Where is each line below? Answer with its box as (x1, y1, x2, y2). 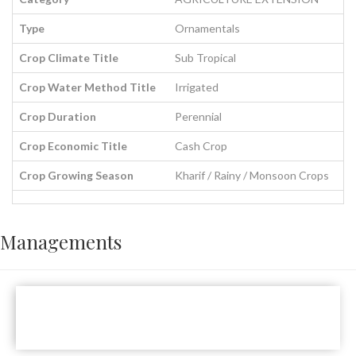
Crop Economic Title (19, 139, 127, 153)
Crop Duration (19, 110, 96, 123)
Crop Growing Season (19, 168, 133, 182)
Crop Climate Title (19, 51, 118, 64)
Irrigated (175, 80, 219, 94)
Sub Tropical (175, 51, 236, 64)
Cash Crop (175, 139, 227, 153)
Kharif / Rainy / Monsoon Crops (175, 168, 329, 182)
